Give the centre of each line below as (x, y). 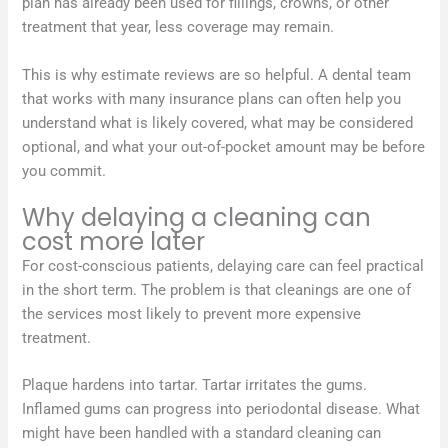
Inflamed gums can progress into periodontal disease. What (221, 409)
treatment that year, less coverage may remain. (178, 27)
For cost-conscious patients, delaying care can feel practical (223, 265)
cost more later (114, 241)
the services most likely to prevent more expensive (192, 313)
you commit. (64, 170)
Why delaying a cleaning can (197, 217)
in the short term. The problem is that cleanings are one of (217, 289)
